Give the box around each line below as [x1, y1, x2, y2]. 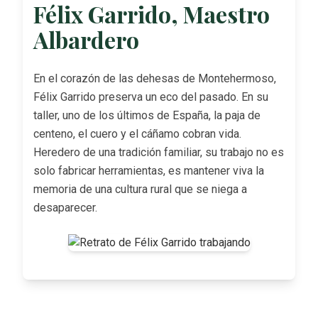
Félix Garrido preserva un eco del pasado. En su [33, 90, 268, 104]
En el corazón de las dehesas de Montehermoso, [33, 72, 276, 86]
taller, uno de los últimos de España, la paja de [33, 109, 261, 123]
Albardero [33, 24, 139, 55]
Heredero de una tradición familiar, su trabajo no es [33, 146, 284, 160]
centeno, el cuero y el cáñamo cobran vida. [33, 127, 241, 141]
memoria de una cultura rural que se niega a [33, 182, 247, 197]
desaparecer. [33, 201, 97, 215]
